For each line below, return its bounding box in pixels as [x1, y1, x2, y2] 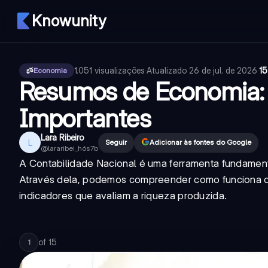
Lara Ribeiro [41, 132, 84, 142]
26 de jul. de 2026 [189, 65, 257, 75]
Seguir [105, 138, 127, 147]
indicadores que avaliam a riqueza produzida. [19, 190, 227, 202]
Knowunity [32, 11, 106, 30]
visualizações [95, 65, 145, 75]
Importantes [19, 103, 151, 133]
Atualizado [147, 65, 189, 75]
